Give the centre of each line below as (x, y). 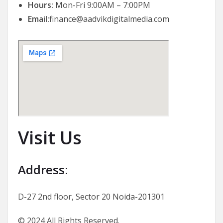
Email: (39, 19)
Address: (43, 170)
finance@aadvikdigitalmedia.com (109, 19)
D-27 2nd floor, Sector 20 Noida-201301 (91, 197)
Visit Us (50, 138)
